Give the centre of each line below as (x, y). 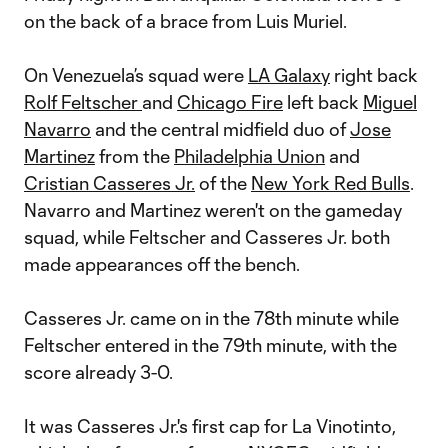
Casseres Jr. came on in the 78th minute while (211, 318)
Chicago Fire (230, 102)
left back (323, 102)
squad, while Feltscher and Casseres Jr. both (207, 237)
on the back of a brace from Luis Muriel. (185, 21)
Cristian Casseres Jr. (109, 183)
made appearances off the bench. (162, 264)
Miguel (390, 102)
